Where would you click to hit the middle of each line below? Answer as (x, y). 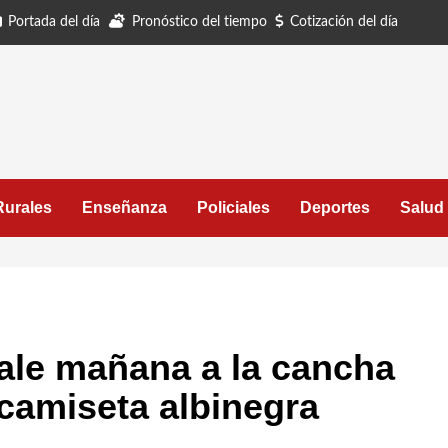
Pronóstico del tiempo (199, 22)
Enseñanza (124, 207)
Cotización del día (344, 22)
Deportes (335, 207)
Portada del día (54, 22)
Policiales (233, 207)
